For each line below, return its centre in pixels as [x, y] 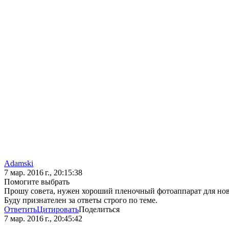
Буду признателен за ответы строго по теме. [81, 200]
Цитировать [58, 210]
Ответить [20, 210]
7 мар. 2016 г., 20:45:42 [43, 219]
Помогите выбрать [37, 182]
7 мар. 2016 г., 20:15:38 [43, 173]
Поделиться [99, 210]
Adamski [19, 164]
